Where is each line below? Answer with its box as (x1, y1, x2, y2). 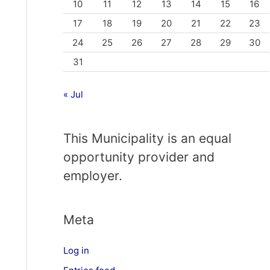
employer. (63, 168, 122, 183)
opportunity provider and (63, 149, 215, 165)
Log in (63, 244, 89, 256)
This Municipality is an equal (63, 130, 231, 146)
